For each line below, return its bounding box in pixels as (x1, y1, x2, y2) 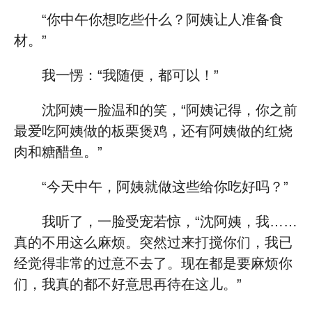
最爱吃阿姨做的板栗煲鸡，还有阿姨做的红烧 (14, 123, 292, 139)
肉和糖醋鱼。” (14, 144, 102, 159)
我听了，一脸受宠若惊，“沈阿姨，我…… (42, 214, 297, 229)
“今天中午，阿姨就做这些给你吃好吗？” (42, 179, 288, 194)
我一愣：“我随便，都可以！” (42, 68, 219, 83)
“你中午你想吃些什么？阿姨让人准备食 (42, 12, 283, 27)
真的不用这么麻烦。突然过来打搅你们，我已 (14, 235, 292, 250)
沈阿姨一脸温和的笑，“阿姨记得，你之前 (42, 102, 297, 118)
